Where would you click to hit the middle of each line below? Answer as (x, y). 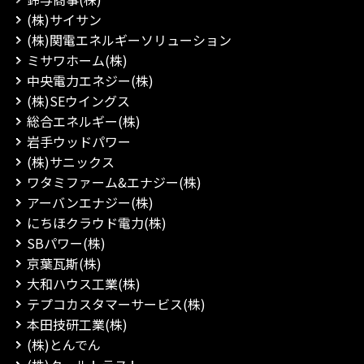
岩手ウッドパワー (79, 141)
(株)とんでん (64, 344)
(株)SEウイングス (78, 101)
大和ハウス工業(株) (84, 284)
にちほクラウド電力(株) (97, 223)
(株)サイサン (64, 19)
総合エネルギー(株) (84, 121)
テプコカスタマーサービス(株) (116, 304)
